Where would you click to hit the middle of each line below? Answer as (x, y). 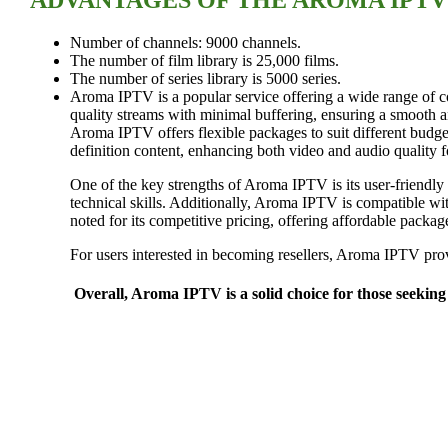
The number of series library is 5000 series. (205, 78)
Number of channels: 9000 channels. (185, 42)
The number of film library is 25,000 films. (204, 60)
